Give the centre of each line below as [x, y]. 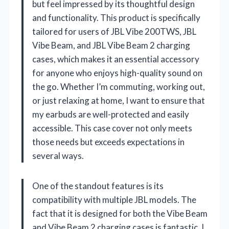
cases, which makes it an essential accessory [116, 59]
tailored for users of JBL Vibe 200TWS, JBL [114, 31]
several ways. [58, 155]
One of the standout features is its [98, 186]
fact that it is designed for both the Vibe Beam [120, 213]
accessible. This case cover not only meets [112, 128]
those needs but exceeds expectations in [108, 142]
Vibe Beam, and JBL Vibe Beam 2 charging [111, 45]
